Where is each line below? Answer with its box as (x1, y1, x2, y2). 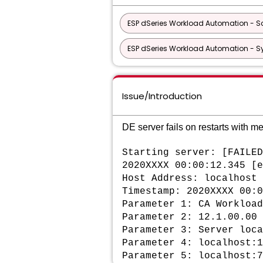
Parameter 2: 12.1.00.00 (122, 212, 257, 222)
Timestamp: (122, 186, 187, 197)
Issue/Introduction (122, 90, 202, 102)
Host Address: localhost (122, 173, 257, 184)
